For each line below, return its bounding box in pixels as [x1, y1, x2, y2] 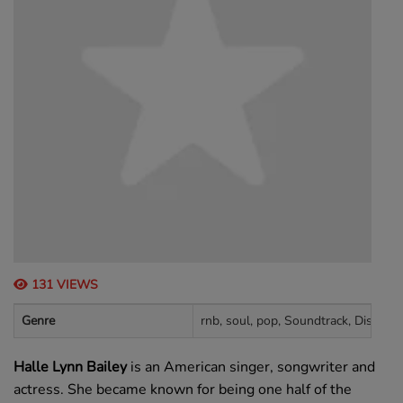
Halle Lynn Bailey [13, 357, 127, 377]
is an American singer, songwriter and [127, 357, 375, 377]
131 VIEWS [28, 276, 98, 293]
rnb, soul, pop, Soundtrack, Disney [201, 312, 392, 329]
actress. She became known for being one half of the [13, 380, 352, 399]
